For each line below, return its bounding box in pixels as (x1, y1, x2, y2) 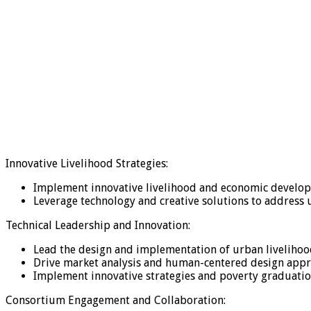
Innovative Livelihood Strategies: (6, 156, 168, 170)
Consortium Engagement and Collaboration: (6, 293, 226, 307)
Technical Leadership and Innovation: (6, 218, 190, 232)
